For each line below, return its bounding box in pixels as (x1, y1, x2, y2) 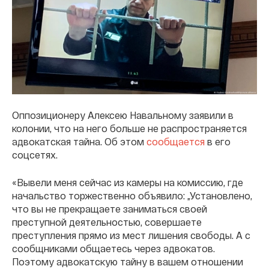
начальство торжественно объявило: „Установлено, (12, 189, 252, 201)
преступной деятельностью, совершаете (12, 216, 202, 228)
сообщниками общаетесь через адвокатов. (12, 242, 215, 254)
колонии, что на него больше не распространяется (12, 122, 247, 134)
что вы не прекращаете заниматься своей (12, 202, 207, 214)
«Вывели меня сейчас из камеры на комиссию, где (12, 176, 243, 188)
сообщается (147, 135, 205, 147)
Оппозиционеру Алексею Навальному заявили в (12, 109, 234, 121)
